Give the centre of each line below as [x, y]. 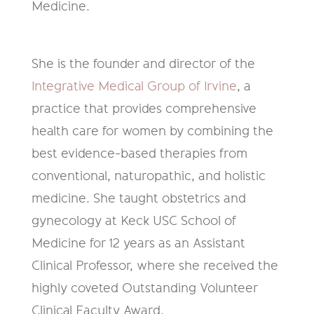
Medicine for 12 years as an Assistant [138, 244]
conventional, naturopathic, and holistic [148, 176]
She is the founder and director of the [143, 64]
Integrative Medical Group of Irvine [134, 87]
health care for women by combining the [152, 131]
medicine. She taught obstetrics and [138, 199]
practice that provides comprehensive [144, 109]
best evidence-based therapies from [139, 154]
